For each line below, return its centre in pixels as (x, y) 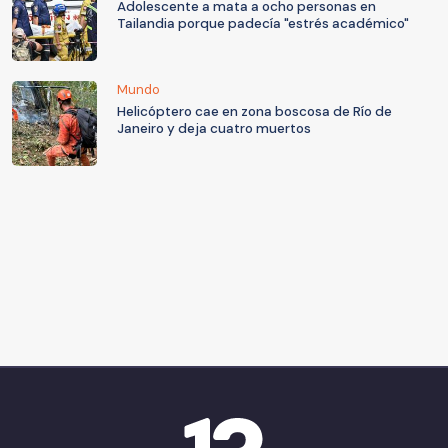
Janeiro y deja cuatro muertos (214, 129)
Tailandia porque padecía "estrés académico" (263, 24)
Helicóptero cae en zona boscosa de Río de (254, 112)
